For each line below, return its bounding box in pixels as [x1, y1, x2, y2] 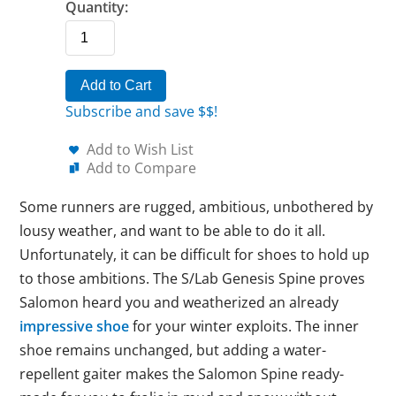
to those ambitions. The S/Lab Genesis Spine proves [19, 269, 366, 288]
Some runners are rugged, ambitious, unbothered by [19, 197, 374, 217]
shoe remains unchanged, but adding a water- [19, 340, 327, 360]
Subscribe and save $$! [65, 102, 217, 121]
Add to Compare [87, 158, 196, 178]
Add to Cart [80, 78, 151, 93]
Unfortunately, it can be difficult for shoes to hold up [19, 245, 370, 264]
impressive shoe [19, 316, 130, 336]
